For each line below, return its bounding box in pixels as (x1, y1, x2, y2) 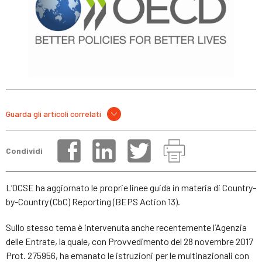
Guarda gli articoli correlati (6, 108, 101, 119)
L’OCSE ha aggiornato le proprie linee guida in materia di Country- (6, 181, 256, 193)
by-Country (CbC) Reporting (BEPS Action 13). (6, 195, 180, 207)
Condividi (6, 146, 43, 156)
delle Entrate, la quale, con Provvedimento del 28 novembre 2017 (6, 235, 253, 247)
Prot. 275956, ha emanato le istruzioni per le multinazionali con (6, 249, 249, 261)
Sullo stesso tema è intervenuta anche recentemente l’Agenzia (6, 221, 247, 233)
